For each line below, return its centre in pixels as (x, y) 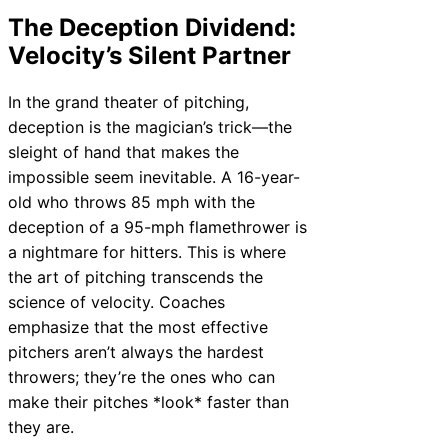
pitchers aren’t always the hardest (136, 351)
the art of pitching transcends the (135, 276)
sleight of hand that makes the (123, 151)
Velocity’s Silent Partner (149, 55)
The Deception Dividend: (152, 27)
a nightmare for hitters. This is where (147, 251)
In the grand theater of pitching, (128, 101)
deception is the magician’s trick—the (150, 126)
